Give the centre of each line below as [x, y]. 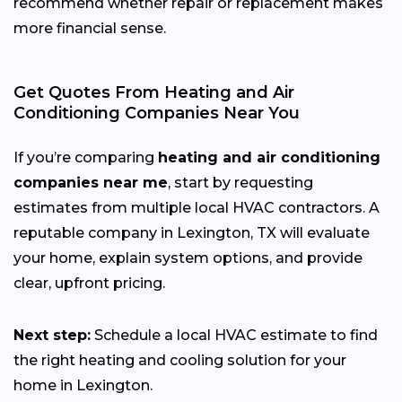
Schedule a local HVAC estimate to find [234, 335]
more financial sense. [90, 28]
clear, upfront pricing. [89, 283]
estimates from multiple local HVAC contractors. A [197, 207]
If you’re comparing [86, 157]
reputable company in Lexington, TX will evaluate [192, 232]
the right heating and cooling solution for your [180, 360]
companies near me [91, 182]
